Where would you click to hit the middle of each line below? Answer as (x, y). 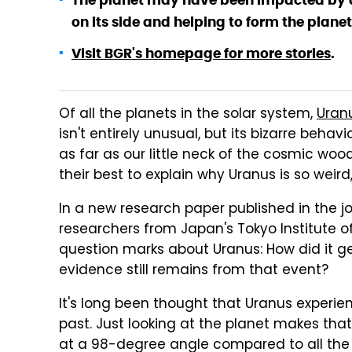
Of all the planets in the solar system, (188, 115)
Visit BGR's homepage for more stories (201, 53)
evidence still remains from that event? (194, 271)
